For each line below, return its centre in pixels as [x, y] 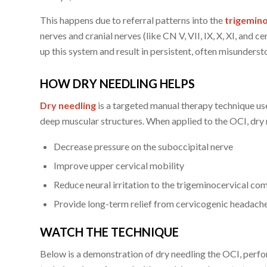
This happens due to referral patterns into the [132, 20]
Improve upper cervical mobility [119, 165]
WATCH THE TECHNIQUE [109, 232]
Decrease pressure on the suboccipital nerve [143, 146]
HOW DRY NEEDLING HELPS [117, 83]
